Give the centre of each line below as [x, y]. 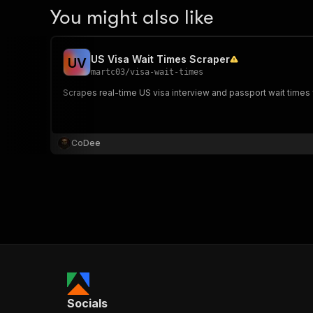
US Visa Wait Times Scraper [160, 59]
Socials [87, 303]
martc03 [108, 72]
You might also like [132, 17]
